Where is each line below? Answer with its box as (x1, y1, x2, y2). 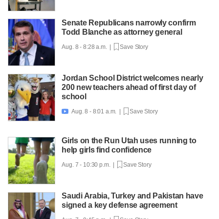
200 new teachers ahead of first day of (62, 83, 196, 91)
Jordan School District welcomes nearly (62, 73, 203, 82)
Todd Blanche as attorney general (62, 27, 182, 36)
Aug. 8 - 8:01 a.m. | (70, 108, 124, 115)
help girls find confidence (62, 146, 152, 154)
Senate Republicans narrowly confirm (62, 18, 196, 27)
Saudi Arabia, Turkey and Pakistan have (62, 192, 203, 200)
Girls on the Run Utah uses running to (62, 136, 197, 145)
